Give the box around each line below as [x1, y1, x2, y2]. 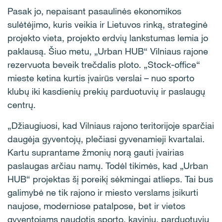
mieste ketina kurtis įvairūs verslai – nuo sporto [7, 72, 194, 83]
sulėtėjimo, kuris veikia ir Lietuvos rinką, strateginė [7, 19, 208, 30]
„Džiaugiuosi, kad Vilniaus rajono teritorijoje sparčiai [7, 120, 214, 131]
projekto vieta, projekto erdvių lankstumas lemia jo [7, 32, 208, 43]
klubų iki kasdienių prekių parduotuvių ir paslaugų [7, 86, 205, 97]
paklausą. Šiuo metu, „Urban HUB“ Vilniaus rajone [7, 46, 208, 56]
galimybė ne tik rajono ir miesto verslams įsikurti [7, 187, 198, 198]
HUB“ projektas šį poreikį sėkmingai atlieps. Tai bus [7, 173, 213, 184]
